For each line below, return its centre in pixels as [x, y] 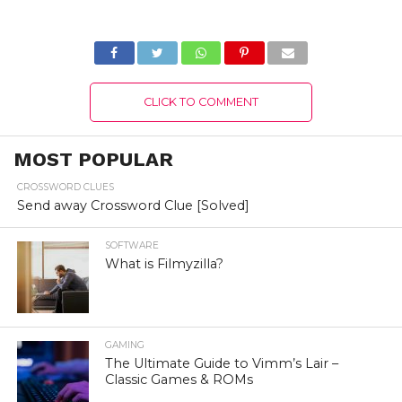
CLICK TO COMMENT [201, 102]
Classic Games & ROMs [179, 380]
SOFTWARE [132, 245]
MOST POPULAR [93, 159]
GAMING [125, 345]
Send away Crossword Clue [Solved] [133, 205]
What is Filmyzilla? [165, 264]
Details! [51, 18]
